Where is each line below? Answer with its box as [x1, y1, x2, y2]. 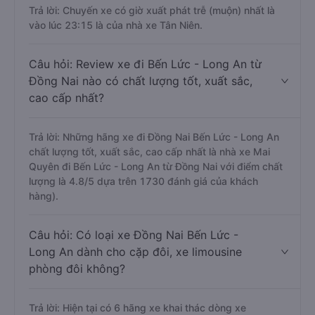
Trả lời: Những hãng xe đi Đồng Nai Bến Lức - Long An [29, 131, 279, 143]
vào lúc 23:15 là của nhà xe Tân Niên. [29, 19, 202, 31]
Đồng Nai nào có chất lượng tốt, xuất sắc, [29, 74, 252, 88]
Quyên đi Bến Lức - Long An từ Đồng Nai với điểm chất [29, 160, 283, 172]
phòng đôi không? [29, 262, 125, 276]
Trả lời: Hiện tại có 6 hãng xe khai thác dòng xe [29, 302, 246, 314]
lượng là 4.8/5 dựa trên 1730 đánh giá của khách [29, 175, 258, 187]
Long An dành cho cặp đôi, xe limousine [29, 245, 242, 259]
